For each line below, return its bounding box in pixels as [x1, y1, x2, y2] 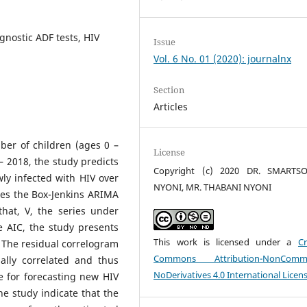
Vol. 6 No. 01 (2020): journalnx [153, 52, 292, 65]
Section [153, 84, 185, 97]
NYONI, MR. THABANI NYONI [153, 181, 272, 194]
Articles [153, 100, 188, 114]
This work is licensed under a [153, 236, 298, 249]
